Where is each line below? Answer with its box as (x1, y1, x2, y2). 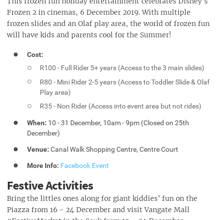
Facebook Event (60, 161, 110, 169)
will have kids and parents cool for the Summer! (7, 30, 171, 40)
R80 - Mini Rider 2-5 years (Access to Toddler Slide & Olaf (40, 78, 210, 86)
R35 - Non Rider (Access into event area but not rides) (40, 102, 202, 110)
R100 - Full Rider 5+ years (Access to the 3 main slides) (40, 64, 205, 72)
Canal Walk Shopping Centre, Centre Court (51, 145, 179, 153)
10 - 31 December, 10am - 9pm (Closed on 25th (47, 119, 190, 127)
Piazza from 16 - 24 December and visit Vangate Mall (7, 205, 190, 214)
